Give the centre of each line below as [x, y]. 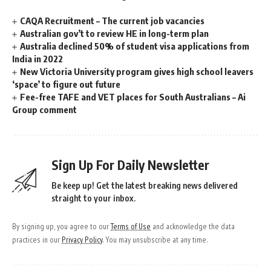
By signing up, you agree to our [61, 226]
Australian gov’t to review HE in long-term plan [115, 33]
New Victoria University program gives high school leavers [137, 71]
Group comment [44, 109]
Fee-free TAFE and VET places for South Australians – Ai [133, 96]
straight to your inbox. [93, 198]
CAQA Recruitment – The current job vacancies [113, 20]
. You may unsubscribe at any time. [155, 239]
